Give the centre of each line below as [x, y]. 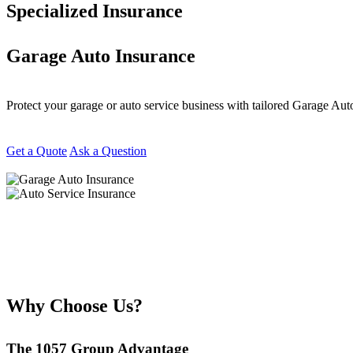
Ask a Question [108, 151]
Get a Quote [37, 151]
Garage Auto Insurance [101, 56]
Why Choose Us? [74, 305]
